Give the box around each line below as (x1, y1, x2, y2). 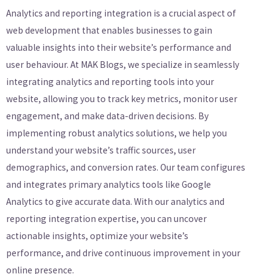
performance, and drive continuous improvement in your (6, 247, 240, 259)
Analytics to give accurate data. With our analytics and (6, 196, 224, 208)
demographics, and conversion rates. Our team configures (6, 161, 245, 174)
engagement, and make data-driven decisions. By (6, 110, 209, 122)
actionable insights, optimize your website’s (6, 230, 188, 242)
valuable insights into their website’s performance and (6, 42, 231, 54)
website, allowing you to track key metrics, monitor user (6, 93, 237, 105)
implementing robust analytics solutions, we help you (6, 127, 227, 139)
